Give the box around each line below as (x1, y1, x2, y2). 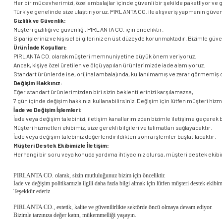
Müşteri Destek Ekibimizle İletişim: (13, 142, 109, 149)
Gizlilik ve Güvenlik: (13, 17, 66, 24)
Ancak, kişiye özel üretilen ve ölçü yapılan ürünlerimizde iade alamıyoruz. (13, 61, 205, 68)
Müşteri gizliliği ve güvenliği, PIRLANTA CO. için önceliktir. (13, 26, 164, 33)
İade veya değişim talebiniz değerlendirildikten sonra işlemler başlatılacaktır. (13, 133, 216, 140)
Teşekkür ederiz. (13, 188, 52, 195)
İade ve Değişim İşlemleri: (13, 106, 82, 113)
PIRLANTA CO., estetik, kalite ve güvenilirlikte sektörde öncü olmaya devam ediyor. (13, 204, 213, 211)
